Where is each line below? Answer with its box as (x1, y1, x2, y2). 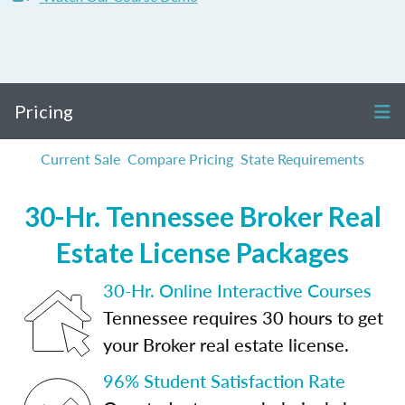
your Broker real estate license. (103, 332, 349, 357)
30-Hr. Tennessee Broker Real (24, 200, 381, 232)
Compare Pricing (127, 148, 233, 169)
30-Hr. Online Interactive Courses (103, 278, 372, 303)
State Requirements (240, 148, 364, 169)
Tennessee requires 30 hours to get (103, 305, 383, 330)
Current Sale (41, 148, 120, 169)
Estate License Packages (56, 236, 349, 268)
